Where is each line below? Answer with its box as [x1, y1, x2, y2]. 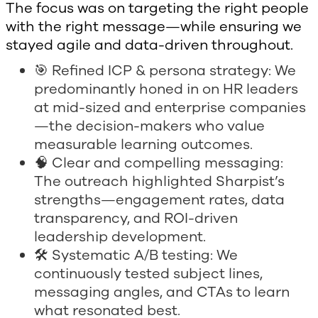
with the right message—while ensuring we [6, 17, 302, 37]
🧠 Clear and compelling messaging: [34, 153, 283, 173]
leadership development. [34, 227, 206, 247]
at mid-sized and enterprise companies [34, 98, 306, 118]
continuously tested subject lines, [34, 264, 263, 284]
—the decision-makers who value [34, 116, 265, 136]
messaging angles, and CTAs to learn [34, 283, 290, 302]
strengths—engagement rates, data [34, 190, 285, 210]
